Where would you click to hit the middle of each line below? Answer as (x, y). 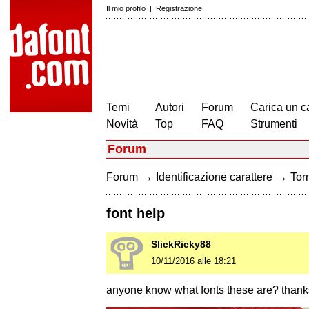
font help (136, 213)
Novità (122, 124)
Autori (170, 107)
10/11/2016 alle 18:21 (193, 261)
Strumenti (274, 124)
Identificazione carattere (214, 177)
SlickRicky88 (181, 245)
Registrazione (179, 8)
